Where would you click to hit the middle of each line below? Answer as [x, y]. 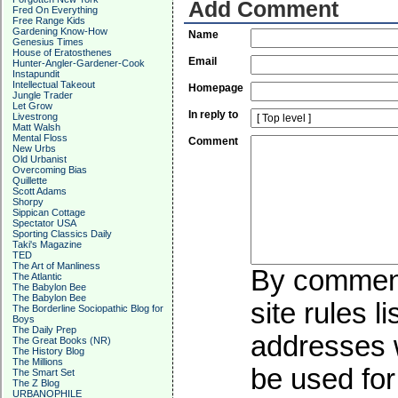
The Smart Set [44, 372]
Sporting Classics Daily [62, 234]
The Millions [38, 362]
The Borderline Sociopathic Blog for [88, 308]
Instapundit [36, 74]
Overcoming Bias [50, 170]
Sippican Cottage [49, 212]
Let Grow [32, 106]
